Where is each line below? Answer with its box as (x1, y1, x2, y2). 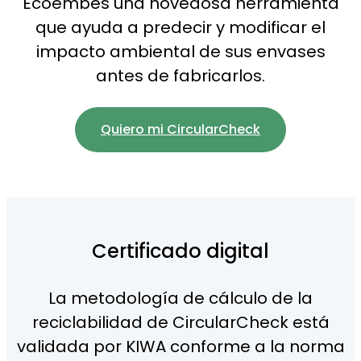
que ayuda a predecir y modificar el (35, 15, 326, 39)
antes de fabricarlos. (96, 64, 265, 87)
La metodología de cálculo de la (48, 286, 313, 309)
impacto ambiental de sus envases (35, 39, 326, 63)
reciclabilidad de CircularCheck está (31, 310, 330, 334)
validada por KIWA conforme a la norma (16, 334, 345, 358)
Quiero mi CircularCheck (101, 119, 260, 139)
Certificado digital (92, 237, 269, 264)
